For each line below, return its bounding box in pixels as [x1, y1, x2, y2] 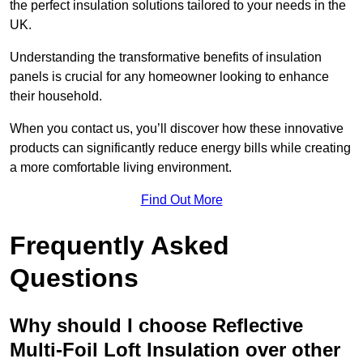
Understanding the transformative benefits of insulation [10, 50, 322, 65]
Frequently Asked [10, 231, 229, 261]
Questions [10, 263, 139, 293]
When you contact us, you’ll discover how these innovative [10, 122, 344, 136]
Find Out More [140, 193, 223, 207]
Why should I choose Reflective [10, 314, 303, 337]
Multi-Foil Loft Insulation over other [10, 339, 340, 361]
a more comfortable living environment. [10, 160, 232, 175]
